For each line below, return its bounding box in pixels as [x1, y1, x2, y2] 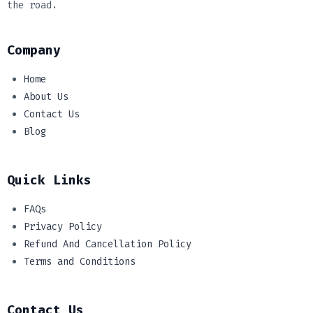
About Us [24, 89, 68, 103]
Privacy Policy [24, 219, 102, 233]
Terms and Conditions [24, 254, 136, 268]
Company [7, 41, 61, 59]
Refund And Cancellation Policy [24, 237, 191, 251]
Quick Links [7, 171, 92, 189]
